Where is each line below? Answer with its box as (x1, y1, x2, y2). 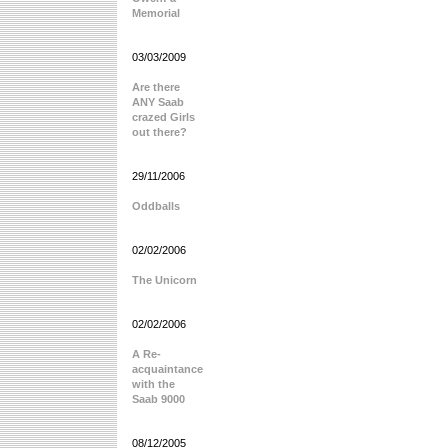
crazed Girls (132, 111, 195, 123)
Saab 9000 (132, 393, 185, 405)
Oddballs (132, 200, 180, 212)
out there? (132, 126, 187, 138)
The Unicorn (132, 274, 197, 286)
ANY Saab (132, 96, 184, 108)
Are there (132, 81, 180, 93)
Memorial (132, 7, 180, 19)
